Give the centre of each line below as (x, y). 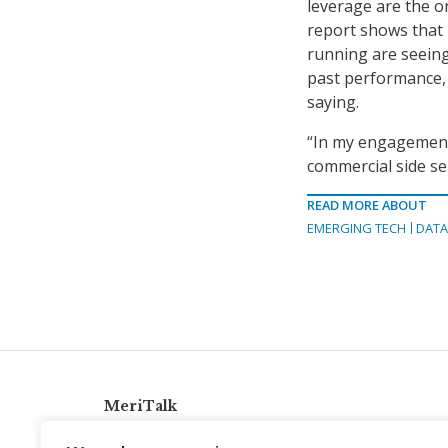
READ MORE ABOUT (367, 205)
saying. (333, 102)
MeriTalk (140, 406)
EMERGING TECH (356, 228)
